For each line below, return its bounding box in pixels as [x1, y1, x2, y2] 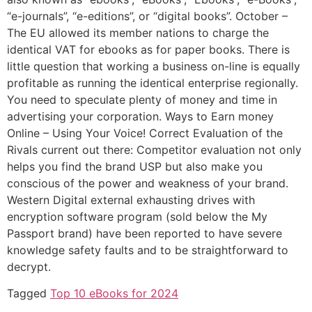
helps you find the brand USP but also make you [7, 159, 263, 173]
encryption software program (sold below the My [7, 209, 267, 224]
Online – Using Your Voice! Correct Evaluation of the [7, 125, 283, 140]
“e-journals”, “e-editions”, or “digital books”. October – [7, 8, 288, 23]
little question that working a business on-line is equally [7, 58, 300, 73]
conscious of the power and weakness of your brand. [7, 175, 288, 190]
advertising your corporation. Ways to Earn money [7, 109, 274, 123]
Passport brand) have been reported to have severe [7, 226, 282, 240]
